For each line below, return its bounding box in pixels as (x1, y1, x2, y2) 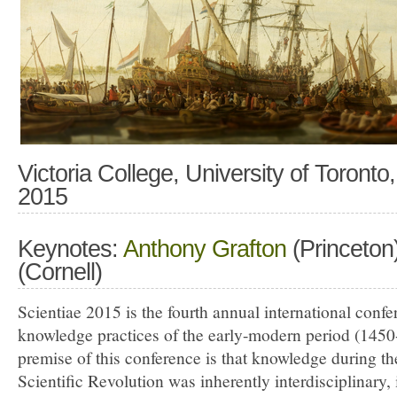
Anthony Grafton (123, 236, 286, 262)
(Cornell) (18, 259, 102, 285)
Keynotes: (18, 236, 123, 262)
